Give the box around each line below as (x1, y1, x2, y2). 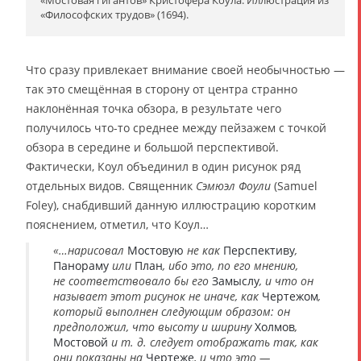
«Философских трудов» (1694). (40, 6, 189, 22)
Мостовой (53, 334, 108, 350)
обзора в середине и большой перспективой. (26, 139, 279, 155)
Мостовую (127, 242, 184, 258)
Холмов (251, 318, 295, 334)
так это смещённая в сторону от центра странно (26, 81, 297, 97)
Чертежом (262, 288, 318, 304)
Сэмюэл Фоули (196, 177, 271, 193)
